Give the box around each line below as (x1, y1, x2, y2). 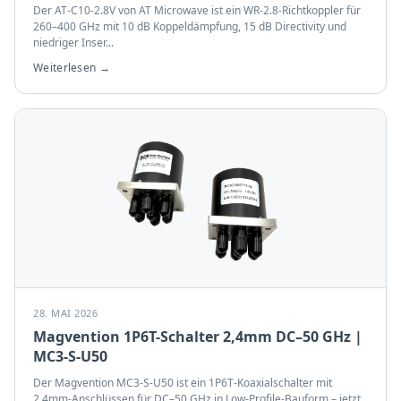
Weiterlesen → (33, 60, 110, 75)
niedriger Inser (33, 35, 106, 50)
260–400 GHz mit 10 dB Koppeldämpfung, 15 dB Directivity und (33, 19, 346, 34)
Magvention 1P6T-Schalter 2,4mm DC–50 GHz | (33, 327, 363, 346)
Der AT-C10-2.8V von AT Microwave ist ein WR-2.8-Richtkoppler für (33, 3, 361, 18)
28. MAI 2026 (33, 306, 98, 320)
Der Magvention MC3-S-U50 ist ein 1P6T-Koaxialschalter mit (33, 375, 332, 390)
